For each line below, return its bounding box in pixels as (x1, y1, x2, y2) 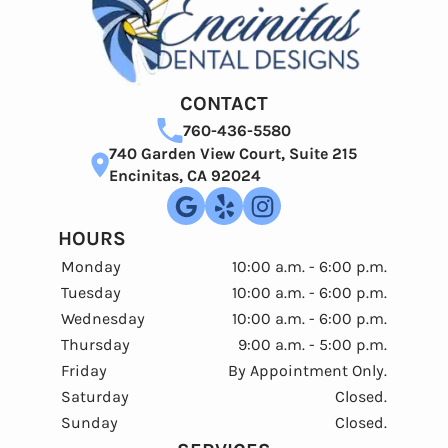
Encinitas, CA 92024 (109, 166, 261, 185)
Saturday (61, 387, 129, 406)
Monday (61, 257, 121, 276)
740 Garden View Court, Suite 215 (109, 144, 357, 163)
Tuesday (61, 283, 121, 302)
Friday (61, 361, 107, 380)
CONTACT (180, 92, 268, 115)
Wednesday (61, 309, 145, 328)
